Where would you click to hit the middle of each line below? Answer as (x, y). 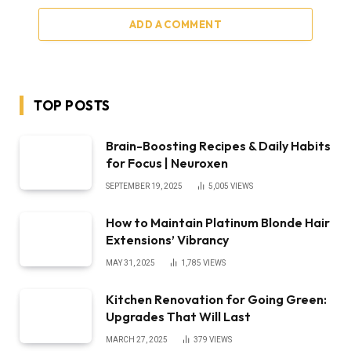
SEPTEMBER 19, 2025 (144, 186)
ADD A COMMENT (175, 24)
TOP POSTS (72, 105)
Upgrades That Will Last (179, 316)
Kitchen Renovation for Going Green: (216, 299)
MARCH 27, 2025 (137, 339)
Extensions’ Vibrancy (167, 239)
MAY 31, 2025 (130, 262)
